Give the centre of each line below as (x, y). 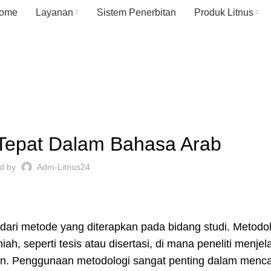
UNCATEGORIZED (34, 111)
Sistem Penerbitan (136, 12)
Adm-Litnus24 (64, 167)
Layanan (54, 12)
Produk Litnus (224, 12)
